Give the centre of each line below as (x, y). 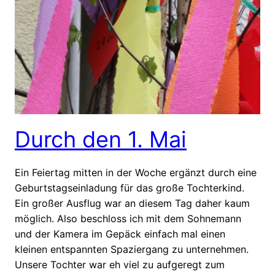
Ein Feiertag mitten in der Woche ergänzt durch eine (136, 173)
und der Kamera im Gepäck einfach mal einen (120, 234)
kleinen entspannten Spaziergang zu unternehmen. (132, 250)
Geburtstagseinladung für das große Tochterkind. (130, 188)
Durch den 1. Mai (101, 140)
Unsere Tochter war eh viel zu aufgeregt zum (120, 265)
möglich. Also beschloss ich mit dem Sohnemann (128, 219)
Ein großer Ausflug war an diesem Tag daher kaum (132, 203)
